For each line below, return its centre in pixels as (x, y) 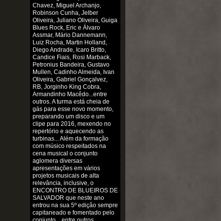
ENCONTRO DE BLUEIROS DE (75, 191)
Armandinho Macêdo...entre (70, 94)
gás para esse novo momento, (73, 109)
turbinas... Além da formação (70, 139)
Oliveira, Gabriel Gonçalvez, (70, 80)
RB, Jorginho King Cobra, (67, 87)
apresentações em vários (66, 168)
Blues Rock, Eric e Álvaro (66, 28)
